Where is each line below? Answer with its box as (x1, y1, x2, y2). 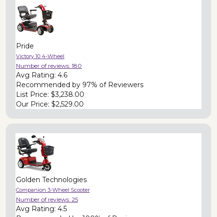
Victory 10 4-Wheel (16, 52, 64, 60)
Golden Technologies (16, 175, 87, 184)
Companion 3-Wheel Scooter (16, 186, 90, 193)
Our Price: (16, 99, 51, 108)
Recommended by (16, 80, 82, 89)
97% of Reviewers (82, 80, 143, 89)
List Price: (16, 90, 51, 99)
